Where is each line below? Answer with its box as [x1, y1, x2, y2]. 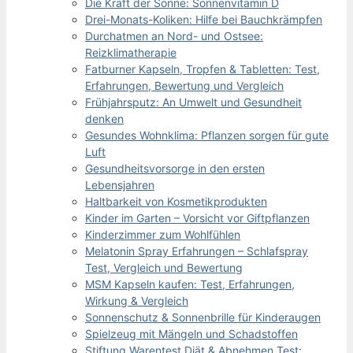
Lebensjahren [85, 177, 154, 191]
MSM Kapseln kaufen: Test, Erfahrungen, [85, 277, 295, 291]
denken [85, 111, 124, 125]
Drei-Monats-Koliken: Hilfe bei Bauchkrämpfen [85, 12, 322, 26]
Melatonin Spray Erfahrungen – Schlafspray [85, 243, 308, 258]
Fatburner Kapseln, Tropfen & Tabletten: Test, [85, 61, 320, 76]
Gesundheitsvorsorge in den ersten [85, 161, 265, 175]
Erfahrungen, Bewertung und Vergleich [85, 78, 284, 92]
